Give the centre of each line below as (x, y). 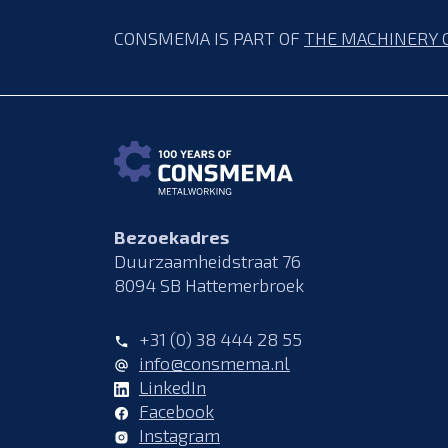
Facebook (176, 410)
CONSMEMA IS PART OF (209, 37)
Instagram (179, 434)
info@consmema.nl (214, 362)
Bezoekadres (171, 236)
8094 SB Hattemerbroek (209, 284)
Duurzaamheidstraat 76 (207, 260)
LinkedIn (172, 386)
